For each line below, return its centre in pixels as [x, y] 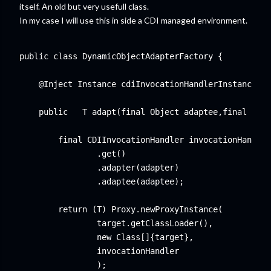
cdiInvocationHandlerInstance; [189, 84]
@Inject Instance [68, 84]
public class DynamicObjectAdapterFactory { [121, 56]
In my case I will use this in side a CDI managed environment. [133, 20]
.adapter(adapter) [99, 168]
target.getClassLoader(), [116, 223]
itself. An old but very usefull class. [84, 6]
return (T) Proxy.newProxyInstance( [121, 209]
